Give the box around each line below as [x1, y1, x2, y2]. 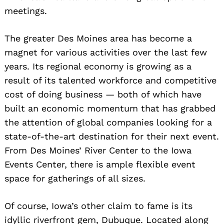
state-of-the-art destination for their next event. [4, 131, 219, 142]
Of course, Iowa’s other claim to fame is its [4, 200, 192, 211]
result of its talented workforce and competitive [4, 75, 216, 86]
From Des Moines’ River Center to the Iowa [4, 145, 191, 156]
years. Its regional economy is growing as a [4, 61, 191, 72]
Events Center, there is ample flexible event [4, 159, 195, 170]
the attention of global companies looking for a [4, 117, 212, 128]
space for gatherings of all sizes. [4, 173, 145, 184]
